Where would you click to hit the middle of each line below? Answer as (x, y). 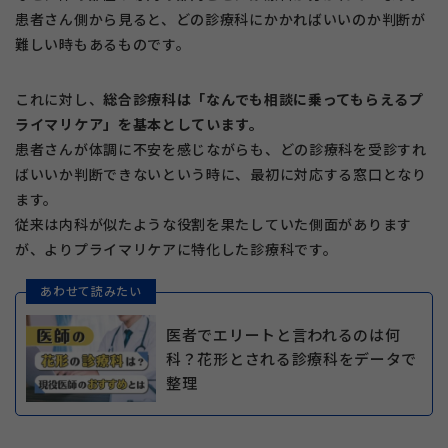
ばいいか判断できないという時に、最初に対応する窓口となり (221, 173)
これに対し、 (59, 98)
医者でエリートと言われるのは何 (283, 334)
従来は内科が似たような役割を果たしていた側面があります (213, 223)
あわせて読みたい (91, 291)
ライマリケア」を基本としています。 (139, 123)
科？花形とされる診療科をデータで (292, 358)
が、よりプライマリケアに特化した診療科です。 (176, 248)
